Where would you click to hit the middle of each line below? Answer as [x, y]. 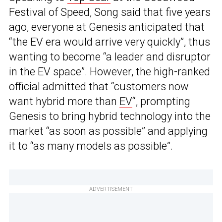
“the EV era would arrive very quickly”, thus [110, 42]
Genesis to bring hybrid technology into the [110, 116]
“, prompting [161, 102]
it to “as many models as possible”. [91, 146]
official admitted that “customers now [99, 87]
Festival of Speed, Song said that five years [110, 12]
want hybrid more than [64, 102]
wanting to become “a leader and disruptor [110, 57]
